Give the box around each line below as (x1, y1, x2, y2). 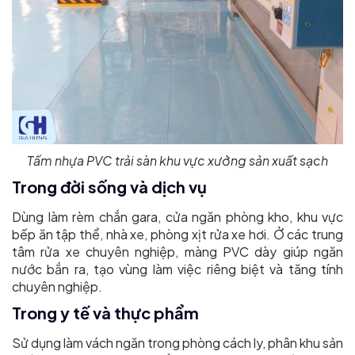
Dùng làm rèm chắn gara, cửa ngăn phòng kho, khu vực (12, 208, 343, 226)
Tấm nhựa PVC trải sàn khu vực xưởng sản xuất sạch (27, 152, 328, 170)
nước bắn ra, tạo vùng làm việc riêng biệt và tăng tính (12, 261, 343, 278)
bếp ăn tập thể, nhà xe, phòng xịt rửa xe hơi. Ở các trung (12, 226, 343, 243)
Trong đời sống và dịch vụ (12, 177, 207, 197)
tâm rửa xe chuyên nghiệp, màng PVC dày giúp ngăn (12, 243, 343, 261)
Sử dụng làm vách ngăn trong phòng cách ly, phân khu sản (12, 334, 343, 352)
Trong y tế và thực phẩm (12, 303, 199, 323)
